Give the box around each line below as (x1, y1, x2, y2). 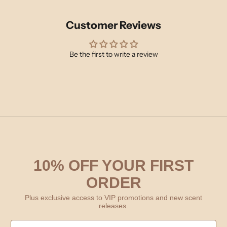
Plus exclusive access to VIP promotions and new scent (25, 193, 202, 202)
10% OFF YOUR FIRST (33, 157, 194, 174)
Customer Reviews (66, 18, 161, 31)
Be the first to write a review (69, 49, 158, 59)
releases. (99, 201, 128, 210)
